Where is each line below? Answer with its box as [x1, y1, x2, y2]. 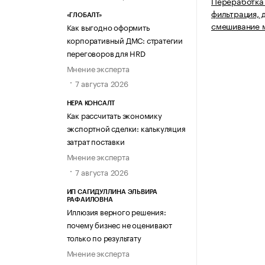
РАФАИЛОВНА [66, 196, 113, 203]
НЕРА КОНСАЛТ [66, 100, 115, 107]
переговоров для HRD [66, 46, 146, 59]
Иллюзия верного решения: [66, 205, 166, 217]
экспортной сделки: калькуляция [66, 122, 186, 134]
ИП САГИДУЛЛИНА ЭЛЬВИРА [66, 188, 158, 195]
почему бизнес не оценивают [66, 218, 172, 230]
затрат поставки [66, 135, 125, 147]
